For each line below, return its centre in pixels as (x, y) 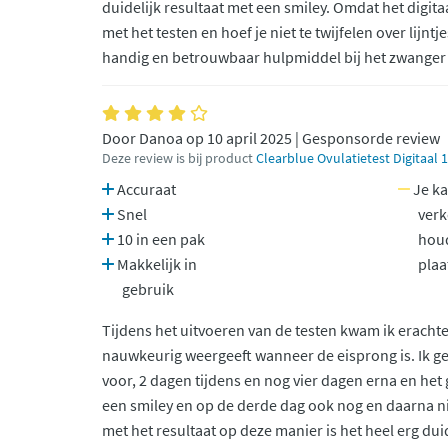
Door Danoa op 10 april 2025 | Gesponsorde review (271, 138)
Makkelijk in (155, 264)
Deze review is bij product (179, 158)
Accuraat (145, 189)
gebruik (148, 289)
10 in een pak (159, 239)
